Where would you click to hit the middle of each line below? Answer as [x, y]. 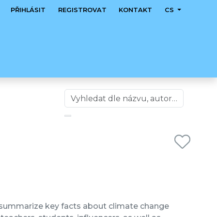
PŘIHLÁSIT [28, 10]
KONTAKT [136, 10]
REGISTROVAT [82, 10]
